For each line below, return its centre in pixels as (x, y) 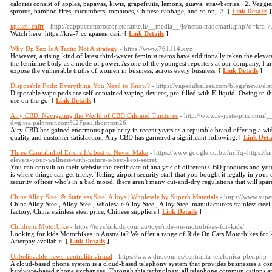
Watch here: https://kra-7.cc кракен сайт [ (70, 33)
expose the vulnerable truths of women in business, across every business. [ (117, 70)
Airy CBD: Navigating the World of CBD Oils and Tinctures (94, 115)
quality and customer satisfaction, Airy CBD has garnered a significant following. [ (127, 137)
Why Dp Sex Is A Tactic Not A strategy (64, 49)
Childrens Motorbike (39, 226)
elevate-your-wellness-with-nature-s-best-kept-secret (83, 160)
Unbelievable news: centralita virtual (61, 256)
